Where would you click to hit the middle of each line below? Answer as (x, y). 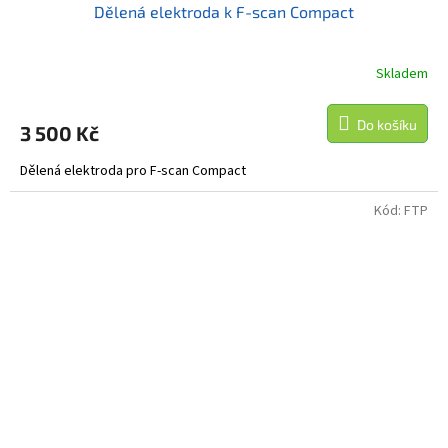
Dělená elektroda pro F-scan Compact (133, 170)
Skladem (402, 74)
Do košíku (387, 124)
